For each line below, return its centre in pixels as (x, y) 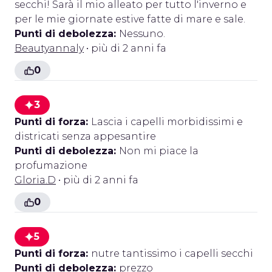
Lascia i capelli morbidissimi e (167, 122)
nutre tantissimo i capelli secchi (172, 253)
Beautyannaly (49, 48)
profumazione (51, 165)
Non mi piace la (159, 151)
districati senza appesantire (85, 136)
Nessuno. (142, 34)
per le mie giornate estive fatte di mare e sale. (130, 19)
